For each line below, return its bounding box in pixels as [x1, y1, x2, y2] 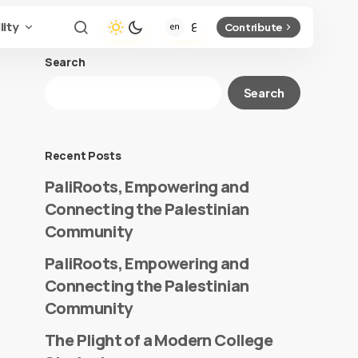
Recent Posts [45, 148, 121, 163]
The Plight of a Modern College [45, 329, 272, 351]
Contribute [224, 20, 283, 34]
